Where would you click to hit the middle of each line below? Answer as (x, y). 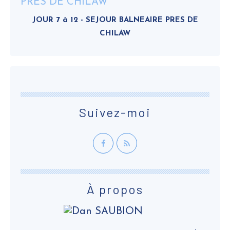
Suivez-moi (115, 112)
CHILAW (115, 34)
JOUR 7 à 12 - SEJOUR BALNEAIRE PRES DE (115, 20)
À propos (115, 189)
